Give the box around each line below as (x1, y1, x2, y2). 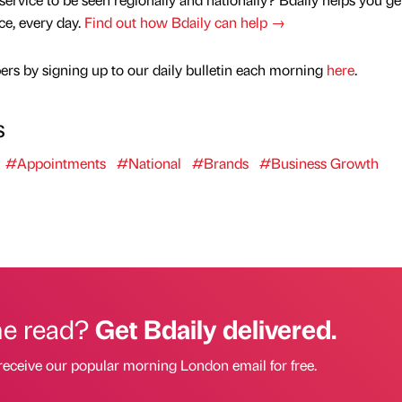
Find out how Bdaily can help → (83, 13, 285, 32)
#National (116, 153, 181, 173)
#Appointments (4, 153, 106, 173)
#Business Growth (258, 153, 379, 173)
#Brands (191, 153, 249, 173)
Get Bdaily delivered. (94, 311, 336, 346)
